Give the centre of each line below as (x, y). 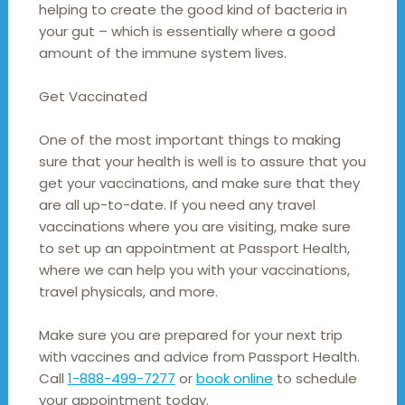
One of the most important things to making (189, 139)
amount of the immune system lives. (162, 52)
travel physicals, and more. (128, 291)
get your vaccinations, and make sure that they (199, 183)
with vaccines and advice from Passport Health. (199, 356)
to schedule (315, 378)
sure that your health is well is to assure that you (202, 161)
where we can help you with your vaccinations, (194, 269)
